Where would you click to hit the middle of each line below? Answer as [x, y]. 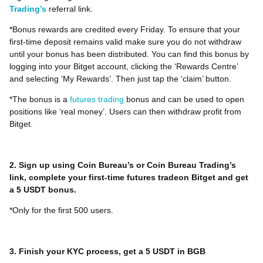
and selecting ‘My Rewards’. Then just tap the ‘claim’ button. [120, 79]
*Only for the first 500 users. [61, 210]
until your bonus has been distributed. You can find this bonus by [129, 54]
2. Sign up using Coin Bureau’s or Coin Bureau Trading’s [123, 165]
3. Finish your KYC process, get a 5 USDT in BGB [107, 252]
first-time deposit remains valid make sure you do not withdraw [125, 42]
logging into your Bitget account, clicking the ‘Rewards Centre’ [124, 67]
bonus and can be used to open [184, 100]
